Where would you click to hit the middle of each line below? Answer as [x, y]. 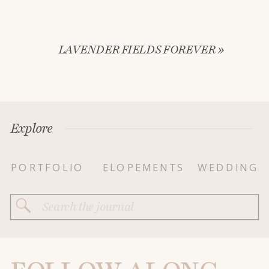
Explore [32, 128]
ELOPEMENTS [143, 168]
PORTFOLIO [48, 168]
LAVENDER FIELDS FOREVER [137, 49]
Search [59, 200]
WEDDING [228, 168]
